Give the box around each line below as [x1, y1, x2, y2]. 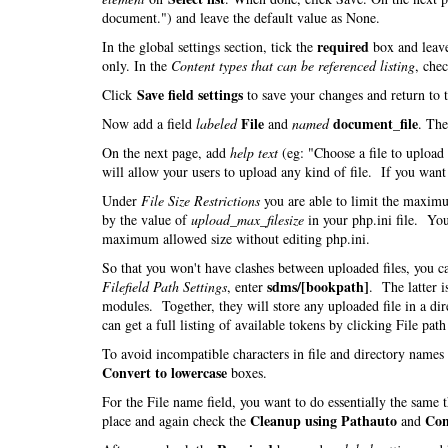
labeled [196, 114, 237, 133]
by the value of [102, 210, 191, 229]
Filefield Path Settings [102, 277, 227, 296]
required [317, 36, 369, 57]
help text [230, 143, 278, 162]
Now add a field [102, 114, 196, 133]
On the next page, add [102, 143, 230, 162]
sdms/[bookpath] [267, 276, 369, 297]
